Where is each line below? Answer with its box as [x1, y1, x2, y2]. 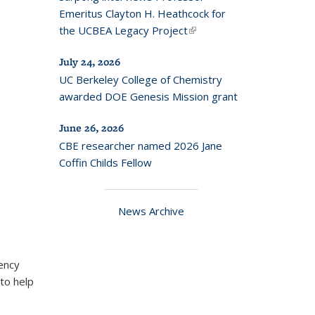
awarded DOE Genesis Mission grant [58, 89, 238, 103]
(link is [187, 23, 217, 37]
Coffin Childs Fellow [58, 155, 152, 169]
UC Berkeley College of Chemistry [58, 72, 222, 86]
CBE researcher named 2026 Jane [58, 139, 222, 153]
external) [187, 40, 231, 54]
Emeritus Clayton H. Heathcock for [58, 6, 226, 20]
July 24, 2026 [58, 55, 120, 69]
